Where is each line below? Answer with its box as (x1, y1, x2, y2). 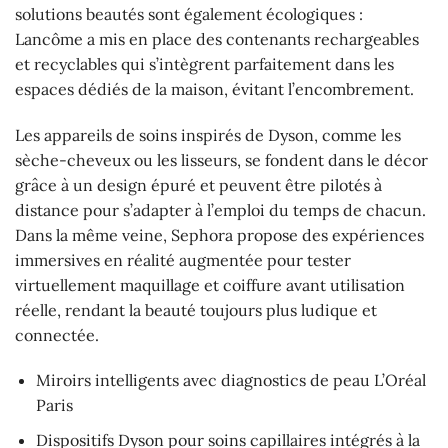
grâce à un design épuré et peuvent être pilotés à (15, 174, 382, 195)
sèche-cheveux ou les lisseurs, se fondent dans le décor (15, 149, 428, 170)
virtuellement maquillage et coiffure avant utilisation (15, 274, 405, 295)
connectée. (15, 324, 99, 345)
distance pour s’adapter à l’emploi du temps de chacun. (15, 199, 426, 220)
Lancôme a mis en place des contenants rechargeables (15, 28, 419, 49)
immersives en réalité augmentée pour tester (15, 249, 351, 270)
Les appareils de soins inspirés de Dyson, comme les (15, 124, 401, 145)
